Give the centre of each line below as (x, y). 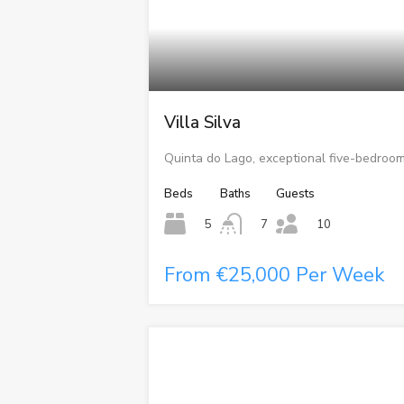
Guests (296, 194)
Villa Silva (203, 123)
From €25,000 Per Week (275, 275)
